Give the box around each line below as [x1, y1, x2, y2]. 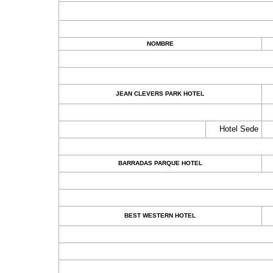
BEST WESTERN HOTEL [124, 212, 196, 219]
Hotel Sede [219, 124, 258, 133]
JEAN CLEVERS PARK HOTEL [116, 90, 204, 97]
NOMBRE [146, 40, 174, 47]
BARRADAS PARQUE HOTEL [118, 160, 202, 166]
